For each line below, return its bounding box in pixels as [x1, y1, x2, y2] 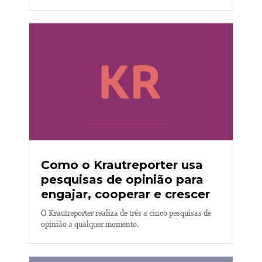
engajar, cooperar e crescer [41, 187, 210, 201]
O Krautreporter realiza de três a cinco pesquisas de [41, 209, 211, 218]
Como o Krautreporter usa [41, 158, 203, 172]
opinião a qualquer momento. [41, 220, 139, 229]
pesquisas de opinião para [41, 173, 204, 187]
